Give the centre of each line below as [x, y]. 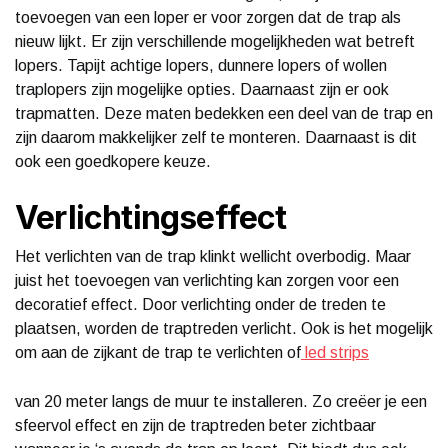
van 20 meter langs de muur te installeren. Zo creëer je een [221, 401]
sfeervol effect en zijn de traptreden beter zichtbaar [195, 425]
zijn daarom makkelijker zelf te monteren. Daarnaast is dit [216, 137]
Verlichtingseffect [151, 217]
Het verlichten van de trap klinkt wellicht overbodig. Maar [213, 256]
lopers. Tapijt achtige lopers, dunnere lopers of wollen [201, 65]
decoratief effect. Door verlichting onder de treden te [200, 304]
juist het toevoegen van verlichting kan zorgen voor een [207, 280]
